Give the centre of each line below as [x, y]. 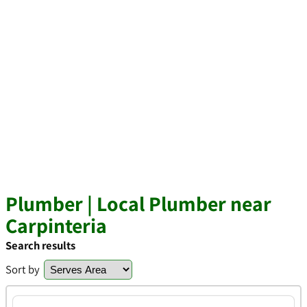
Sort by [23, 269]
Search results [40, 245]
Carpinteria [56, 225]
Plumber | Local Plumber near [138, 204]
